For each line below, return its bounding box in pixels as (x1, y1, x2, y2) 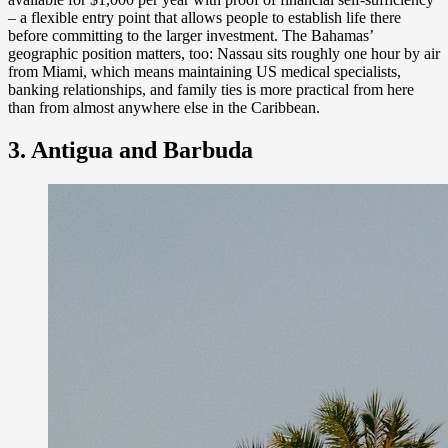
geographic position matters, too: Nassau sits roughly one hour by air (8, 44, 440, 62)
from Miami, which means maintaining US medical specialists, (8, 62, 401, 80)
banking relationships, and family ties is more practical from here (8, 80, 414, 98)
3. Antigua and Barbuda (8, 136, 253, 163)
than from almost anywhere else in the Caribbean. (8, 98, 320, 116)
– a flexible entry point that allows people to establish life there (8, 8, 401, 26)
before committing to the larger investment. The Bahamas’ (8, 26, 373, 44)
